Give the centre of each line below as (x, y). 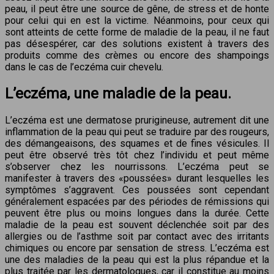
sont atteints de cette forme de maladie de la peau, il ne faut (137, 32)
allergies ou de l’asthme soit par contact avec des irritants (137, 236)
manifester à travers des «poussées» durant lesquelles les (137, 178)
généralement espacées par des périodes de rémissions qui (137, 201)
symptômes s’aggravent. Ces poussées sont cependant (137, 190)
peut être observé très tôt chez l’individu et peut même (137, 155)
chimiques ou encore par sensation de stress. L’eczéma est (137, 248)
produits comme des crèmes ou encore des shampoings (137, 55)
